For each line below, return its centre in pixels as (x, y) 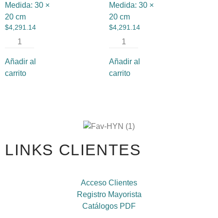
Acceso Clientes (109, 182)
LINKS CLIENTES (73, 150)
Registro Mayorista (109, 194)
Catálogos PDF (109, 206)
